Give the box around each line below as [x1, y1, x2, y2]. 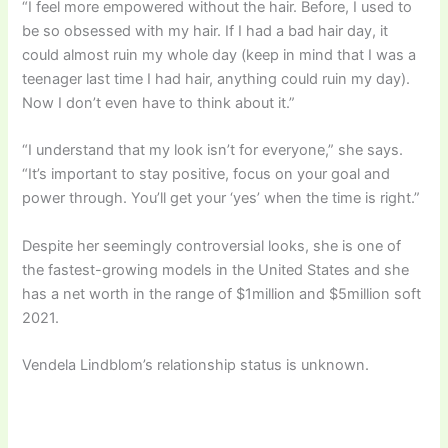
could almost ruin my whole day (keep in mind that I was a [22, 46, 417, 65]
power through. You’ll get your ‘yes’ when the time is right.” [22, 189, 421, 208]
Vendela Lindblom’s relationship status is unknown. [22, 356, 370, 375]
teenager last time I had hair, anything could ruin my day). [22, 70, 411, 89]
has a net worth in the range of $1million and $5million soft [22, 284, 422, 303]
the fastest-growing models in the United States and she [22, 260, 410, 279]
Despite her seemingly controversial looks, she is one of [22, 236, 402, 255]
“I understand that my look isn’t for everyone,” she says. [22, 141, 404, 160]
